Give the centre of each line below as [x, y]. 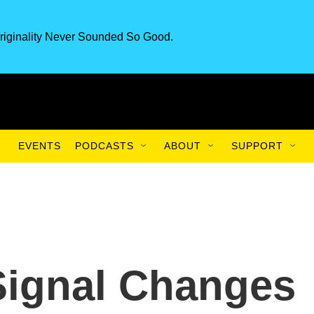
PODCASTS [104, 146]
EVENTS [40, 146]
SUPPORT [257, 146]
